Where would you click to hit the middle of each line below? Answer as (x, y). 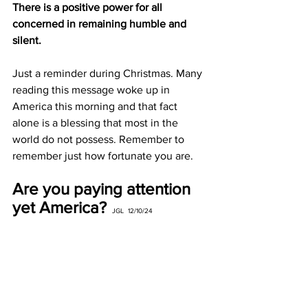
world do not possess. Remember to (100, 139)
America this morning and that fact (96, 106)
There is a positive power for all (89, 7)
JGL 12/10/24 (132, 211)
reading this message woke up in (92, 90)
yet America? (59, 207)
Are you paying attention (103, 189)
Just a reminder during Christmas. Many (109, 73)
